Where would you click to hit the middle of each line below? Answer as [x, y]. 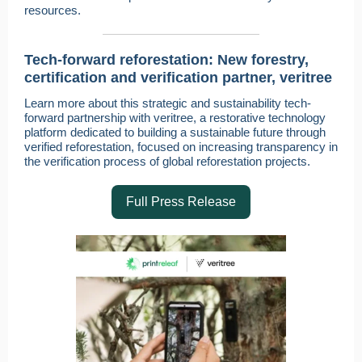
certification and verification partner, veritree [178, 78]
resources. [53, 10]
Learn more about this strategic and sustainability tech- [168, 103]
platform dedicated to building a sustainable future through [175, 132]
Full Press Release [181, 202]
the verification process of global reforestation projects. [167, 161]
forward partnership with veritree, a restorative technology [175, 118]
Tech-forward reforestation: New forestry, [166, 60]
